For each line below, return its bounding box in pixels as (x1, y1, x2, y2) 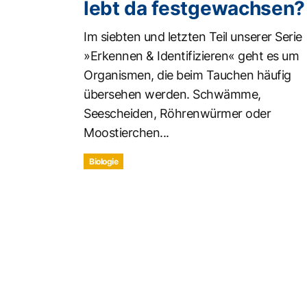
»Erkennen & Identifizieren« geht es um (84, 48, 299, 63)
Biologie (89, 156, 118, 167)
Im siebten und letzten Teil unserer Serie (84, 29, 302, 44)
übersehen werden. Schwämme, (84, 86, 261, 101)
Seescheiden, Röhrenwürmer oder (84, 106, 271, 121)
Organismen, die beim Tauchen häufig (84, 67, 291, 82)
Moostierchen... (84, 125, 169, 140)
